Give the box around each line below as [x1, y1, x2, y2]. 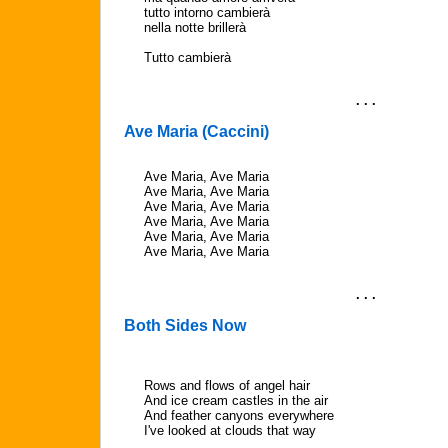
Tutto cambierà [144, 50, 231, 65]
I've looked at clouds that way [144, 423, 316, 438]
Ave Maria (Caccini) [124, 123, 269, 140]
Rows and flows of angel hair [144, 378, 310, 393]
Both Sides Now [124, 317, 246, 334]
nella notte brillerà [144, 20, 246, 35]
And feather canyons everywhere [144, 408, 334, 423]
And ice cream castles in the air [144, 393, 328, 408]
